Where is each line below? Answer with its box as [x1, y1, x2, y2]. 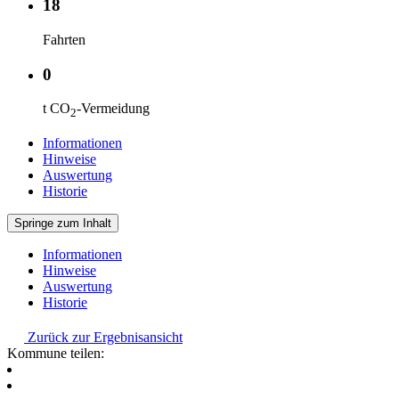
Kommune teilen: [7, 345, 104, 361]
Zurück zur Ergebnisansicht [24, 329, 183, 345]
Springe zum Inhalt [14, 216, 111, 230]
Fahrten [43, 32, 85, 47]
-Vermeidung [77, 101, 150, 117]
